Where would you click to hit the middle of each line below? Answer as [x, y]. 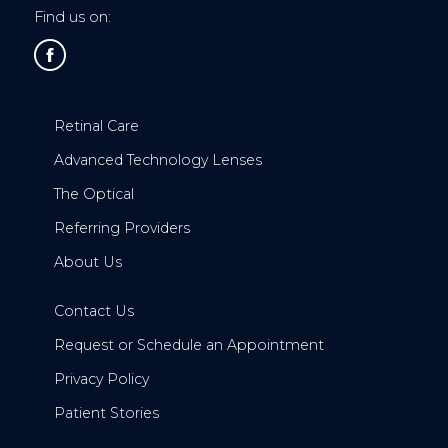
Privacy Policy [101, 378]
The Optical [93, 193]
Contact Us [93, 310]
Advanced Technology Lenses [157, 159]
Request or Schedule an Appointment [188, 344]
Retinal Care [96, 125]
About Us [87, 261]
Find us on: [72, 16]
